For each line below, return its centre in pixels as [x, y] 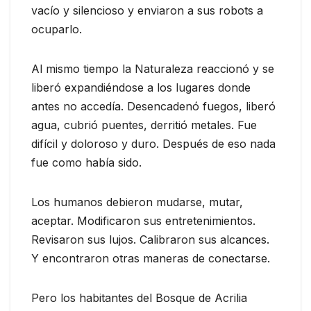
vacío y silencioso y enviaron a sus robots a [147, 10]
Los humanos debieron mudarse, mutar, [137, 202]
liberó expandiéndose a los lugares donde [141, 87]
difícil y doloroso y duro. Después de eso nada [153, 143]
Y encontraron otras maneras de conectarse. [151, 258]
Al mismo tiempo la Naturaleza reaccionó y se [153, 68]
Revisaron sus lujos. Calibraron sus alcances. [150, 239]
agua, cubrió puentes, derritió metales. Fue [144, 125]
